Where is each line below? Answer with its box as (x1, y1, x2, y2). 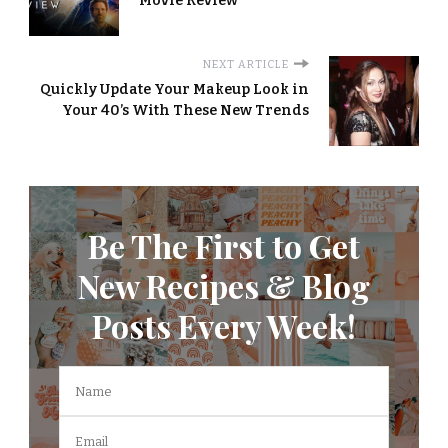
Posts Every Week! (92, 304, 356, 348)
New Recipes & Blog (78, 264, 370, 308)
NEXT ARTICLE (203, 58, 289, 72)
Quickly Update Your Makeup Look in (40, 81, 309, 99)
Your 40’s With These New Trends (62, 102, 309, 120)
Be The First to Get (88, 224, 360, 268)
